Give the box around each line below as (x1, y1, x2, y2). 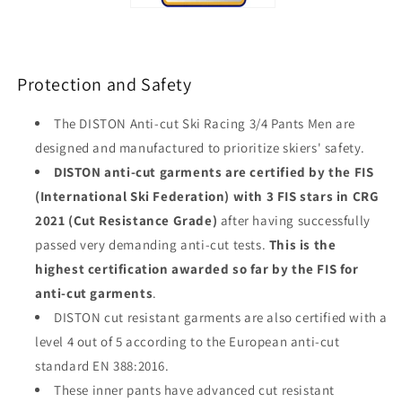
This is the (268, 235, 336, 253)
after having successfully (217, 211, 371, 229)
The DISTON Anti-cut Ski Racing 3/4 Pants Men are (54, 114, 355, 132)
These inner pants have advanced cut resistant (54, 380, 336, 398)
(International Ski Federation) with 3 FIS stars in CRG (35, 187, 380, 205)
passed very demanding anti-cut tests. (35, 235, 269, 253)
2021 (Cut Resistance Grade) (35, 211, 218, 229)
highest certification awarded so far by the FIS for (35, 259, 359, 277)
